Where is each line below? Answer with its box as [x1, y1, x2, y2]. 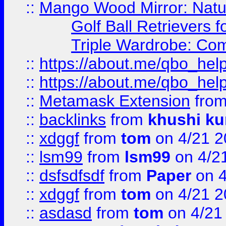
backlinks [39, 110, 106, 129]
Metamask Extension [39, 92, 190, 110]
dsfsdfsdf [39, 166, 104, 185]
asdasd [39, 204, 92, 222]
